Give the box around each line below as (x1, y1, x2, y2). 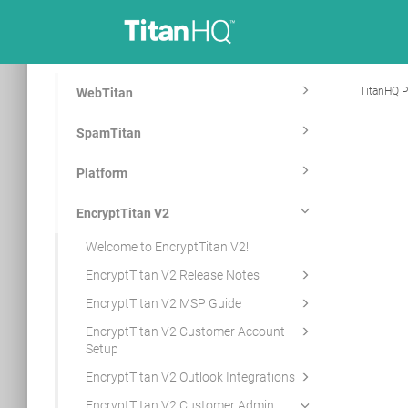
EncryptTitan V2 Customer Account (85, 324, 285, 339)
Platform (76, 166, 127, 180)
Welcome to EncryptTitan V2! (85, 240, 249, 254)
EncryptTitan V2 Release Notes (85, 268, 260, 282)
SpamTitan (76, 126, 141, 140)
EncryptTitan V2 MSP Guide (85, 296, 241, 311)
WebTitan (76, 86, 133, 100)
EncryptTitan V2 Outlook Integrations (85, 370, 295, 384)
